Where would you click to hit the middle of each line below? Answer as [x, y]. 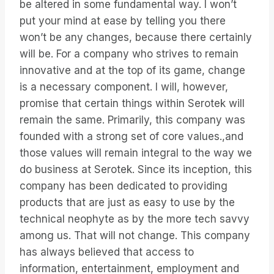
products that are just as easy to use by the [127, 203]
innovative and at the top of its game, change [132, 71]
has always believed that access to [107, 252]
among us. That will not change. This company [135, 236]
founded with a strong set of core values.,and [131, 137]
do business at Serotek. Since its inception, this [136, 170]
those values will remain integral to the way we [136, 153]
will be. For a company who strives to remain [129, 54]
